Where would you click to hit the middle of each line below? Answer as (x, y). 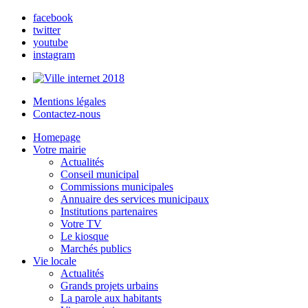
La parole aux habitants (111, 298)
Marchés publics (96, 249)
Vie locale (55, 261)
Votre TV (81, 224)
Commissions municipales (117, 187)
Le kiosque (85, 236)
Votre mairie (59, 150)
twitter (47, 30)
